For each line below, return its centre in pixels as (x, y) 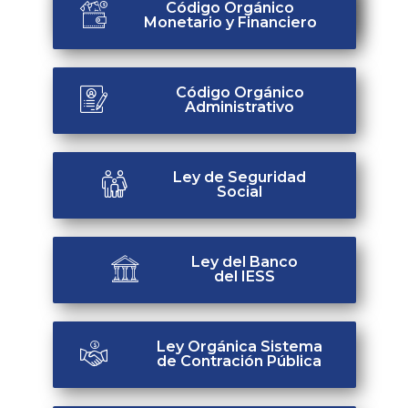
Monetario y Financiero (230, 23)
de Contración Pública (239, 362)
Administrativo (240, 107)
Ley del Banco (244, 262)
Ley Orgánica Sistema (239, 347)
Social (240, 192)
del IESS (244, 277)
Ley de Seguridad (240, 178)
